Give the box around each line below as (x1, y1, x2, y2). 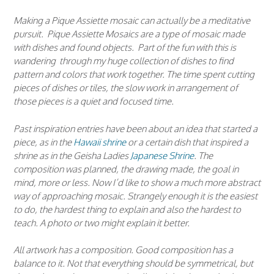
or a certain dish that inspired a (126, 136, 248, 148)
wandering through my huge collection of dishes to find (13, 55, 234, 67)
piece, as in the (13, 136, 73, 148)
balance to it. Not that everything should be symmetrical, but (13, 257, 253, 270)
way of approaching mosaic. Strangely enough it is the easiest (13, 190, 257, 202)
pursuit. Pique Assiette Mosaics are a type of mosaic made (13, 28, 245, 40)
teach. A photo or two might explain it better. (13, 217, 190, 229)
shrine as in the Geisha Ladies (13, 149, 130, 161)
